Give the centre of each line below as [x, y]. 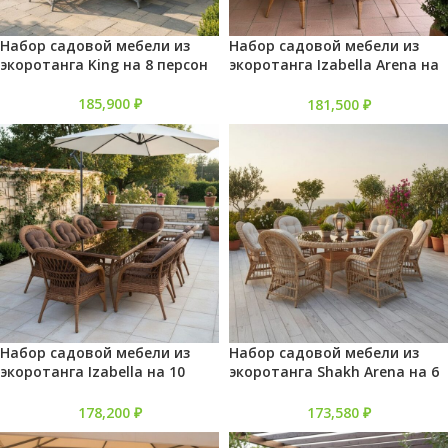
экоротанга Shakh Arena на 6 [334, 372]
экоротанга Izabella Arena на [334, 65]
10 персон [264, 84]
